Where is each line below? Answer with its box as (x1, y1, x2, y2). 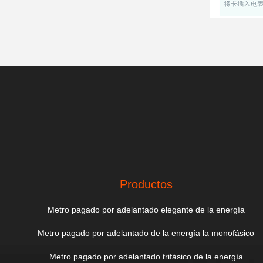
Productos (119, 178, 173, 191)
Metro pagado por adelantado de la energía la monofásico (38, 228, 255, 238)
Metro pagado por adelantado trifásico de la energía (49, 252, 243, 261)
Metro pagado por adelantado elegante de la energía (47, 205, 245, 214)
